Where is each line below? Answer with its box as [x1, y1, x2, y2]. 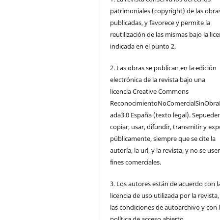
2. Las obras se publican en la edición [110, 63, 217, 72]
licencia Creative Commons [110, 86, 189, 96]
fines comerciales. [110, 157, 162, 166]
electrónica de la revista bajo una [110, 75, 206, 84]
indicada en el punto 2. [110, 41, 176, 51]
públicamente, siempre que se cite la [110, 134, 216, 143]
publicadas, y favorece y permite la [110, 18, 211, 27]
